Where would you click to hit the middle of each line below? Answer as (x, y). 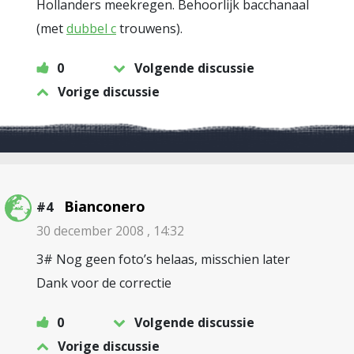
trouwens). (149, 28)
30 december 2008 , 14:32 (110, 231)
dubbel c (91, 28)
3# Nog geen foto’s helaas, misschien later (163, 259)
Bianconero (105, 206)
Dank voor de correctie (104, 283)
